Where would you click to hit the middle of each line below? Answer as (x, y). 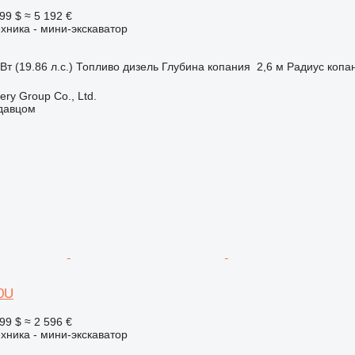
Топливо (97, 66)
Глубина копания (206, 66)
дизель (140, 66)
